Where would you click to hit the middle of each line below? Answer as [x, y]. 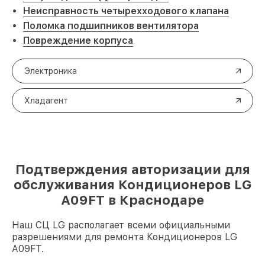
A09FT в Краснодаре [132, 200]
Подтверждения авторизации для [132, 169]
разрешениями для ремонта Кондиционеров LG [125, 237]
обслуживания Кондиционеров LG [132, 185]
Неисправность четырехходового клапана [126, 11]
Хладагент [46, 101]
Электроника [51, 71]
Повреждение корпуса [78, 41]
